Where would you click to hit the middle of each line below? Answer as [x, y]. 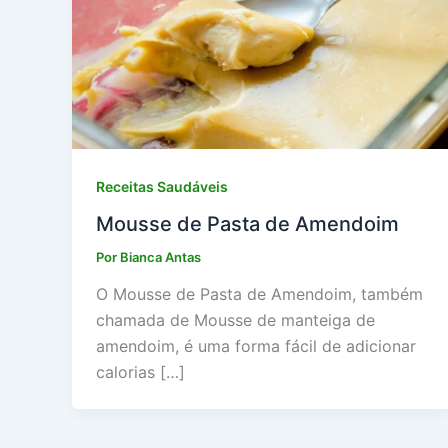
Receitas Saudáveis [162, 187]
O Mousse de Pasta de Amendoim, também [259, 294]
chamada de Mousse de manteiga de [235, 320]
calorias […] [140, 372]
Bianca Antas [160, 256]
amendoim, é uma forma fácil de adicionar [256, 346]
